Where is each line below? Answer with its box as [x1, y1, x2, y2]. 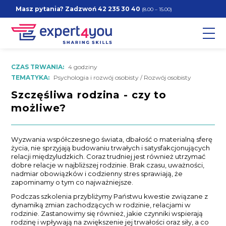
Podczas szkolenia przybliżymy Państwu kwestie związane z [11, 192, 208, 201]
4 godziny [68, 63, 97, 71]
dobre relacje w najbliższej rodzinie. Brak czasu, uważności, [11, 161, 205, 169]
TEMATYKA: [11, 73, 50, 81]
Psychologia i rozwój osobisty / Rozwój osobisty [53, 73, 191, 81]
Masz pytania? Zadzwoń [16, 5, 98, 13]
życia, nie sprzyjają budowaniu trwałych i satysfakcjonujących [11, 144, 210, 152]
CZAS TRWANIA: [11, 63, 65, 71]
